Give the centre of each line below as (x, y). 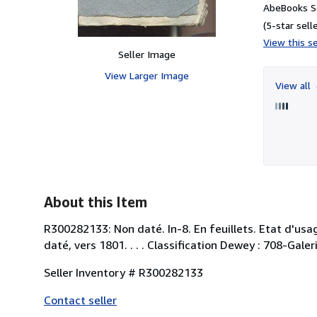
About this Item (96, 202)
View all (294, 85)
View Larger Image (146, 75)
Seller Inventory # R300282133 (123, 272)
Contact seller (80, 300)
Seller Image (146, 54)
